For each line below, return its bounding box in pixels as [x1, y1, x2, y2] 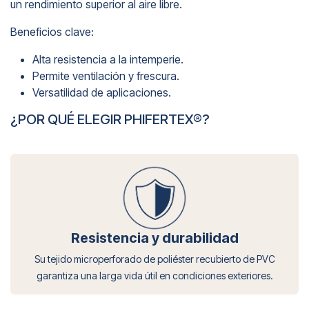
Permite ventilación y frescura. [32, 68, 179, 83]
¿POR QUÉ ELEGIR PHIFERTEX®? [10, 110, 210, 128]
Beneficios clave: [10, 24, 94, 39]
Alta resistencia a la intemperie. [32, 52, 183, 66]
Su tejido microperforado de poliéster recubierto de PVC [34, 253, 275, 266]
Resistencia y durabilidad [70, 230, 239, 247]
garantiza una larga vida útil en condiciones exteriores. [36, 270, 273, 282]
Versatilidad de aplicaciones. [32, 85, 171, 99]
